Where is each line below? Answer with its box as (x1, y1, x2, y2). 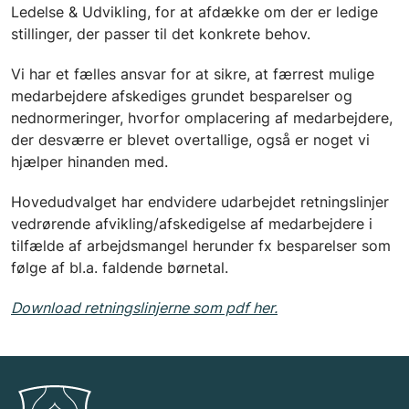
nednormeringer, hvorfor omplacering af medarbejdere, (11, 108, 393, 127)
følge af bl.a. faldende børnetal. (11, 257, 228, 277)
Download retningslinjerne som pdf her (11, 298, 274, 317)
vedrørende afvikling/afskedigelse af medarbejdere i (11, 214, 372, 233)
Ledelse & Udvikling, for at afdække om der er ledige (11, 2, 378, 21)
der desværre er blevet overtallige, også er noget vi (11, 130, 370, 149)
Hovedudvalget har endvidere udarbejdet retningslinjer (11, 192, 389, 211)
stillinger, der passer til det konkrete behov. (11, 24, 310, 43)
